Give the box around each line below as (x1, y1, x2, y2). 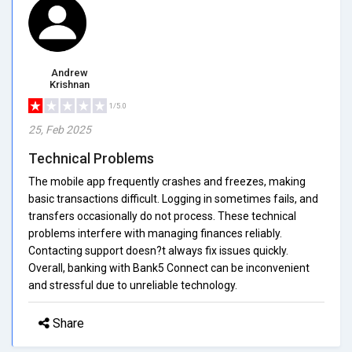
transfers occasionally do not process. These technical (28, 209, 296, 222)
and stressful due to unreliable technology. (28, 278, 237, 291)
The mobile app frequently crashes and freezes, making (28, 174, 306, 188)
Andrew (51, 66, 88, 79)
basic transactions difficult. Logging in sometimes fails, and (28, 192, 318, 205)
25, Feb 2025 (28, 123, 91, 136)
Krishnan (49, 78, 90, 90)
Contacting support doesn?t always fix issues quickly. (28, 244, 288, 257)
